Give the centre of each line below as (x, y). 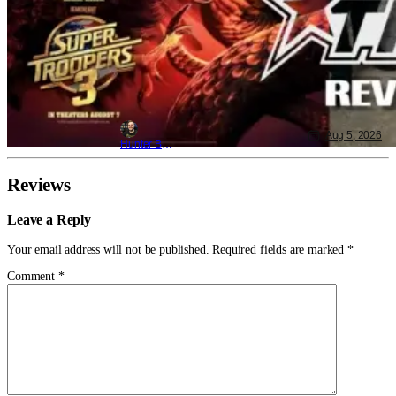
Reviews (39, 185)
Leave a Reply (49, 219)
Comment (33, 276)
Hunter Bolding (168, 144)
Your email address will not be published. (108, 249)
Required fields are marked (280, 249)
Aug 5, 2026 (353, 135)
